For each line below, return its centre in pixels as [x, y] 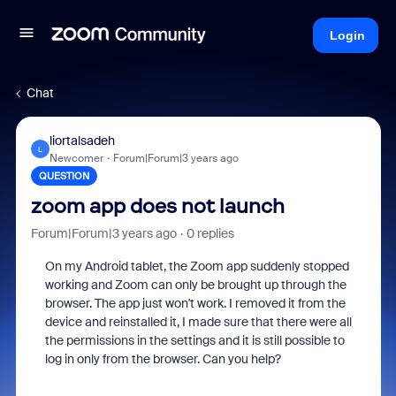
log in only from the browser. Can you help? [163, 359]
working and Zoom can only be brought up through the [195, 285]
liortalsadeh [82, 141]
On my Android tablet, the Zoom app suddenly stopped [197, 266]
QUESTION [64, 176]
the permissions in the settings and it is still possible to [194, 340]
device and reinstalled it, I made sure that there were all [198, 322]
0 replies [210, 233]
